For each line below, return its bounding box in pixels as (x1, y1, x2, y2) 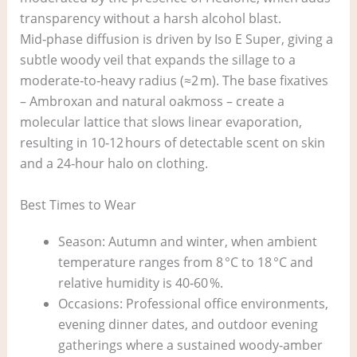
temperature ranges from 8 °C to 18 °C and (57, 253, 313, 271)
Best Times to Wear (19, 195, 136, 214)
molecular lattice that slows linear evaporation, (19, 112, 302, 131)
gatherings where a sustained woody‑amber (57, 335, 323, 354)
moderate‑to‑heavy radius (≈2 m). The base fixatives (19, 71, 328, 89)
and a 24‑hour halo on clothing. (19, 154, 208, 172)
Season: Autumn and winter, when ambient (57, 232, 317, 250)
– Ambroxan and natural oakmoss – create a (19, 92, 284, 110)
